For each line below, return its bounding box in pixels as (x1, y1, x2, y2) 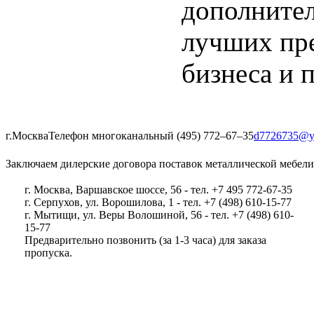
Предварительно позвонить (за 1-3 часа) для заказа (25, 234, 266, 246)
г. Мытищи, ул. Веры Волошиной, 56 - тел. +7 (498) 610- (25, 209, 294, 221)
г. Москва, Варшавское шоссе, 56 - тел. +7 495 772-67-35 (25, 184, 292, 196)
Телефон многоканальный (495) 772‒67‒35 (48, 130, 254, 142)
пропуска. (25, 247, 72, 259)
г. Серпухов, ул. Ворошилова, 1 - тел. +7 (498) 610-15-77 (25, 196, 292, 208)
